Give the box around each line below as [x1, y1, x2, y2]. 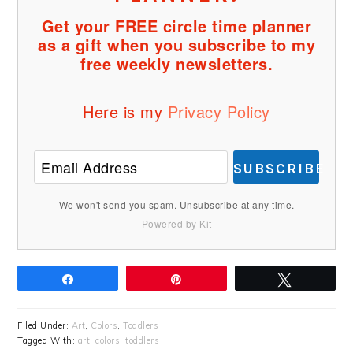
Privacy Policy [167, 99, 270, 123]
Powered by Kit [141, 216, 212, 230]
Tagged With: [17, 334, 78, 346]
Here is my [83, 99, 168, 123]
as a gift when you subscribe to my [38, 32, 315, 56]
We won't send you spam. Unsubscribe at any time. [58, 197, 295, 211]
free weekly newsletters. [80, 51, 273, 75]
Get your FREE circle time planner [41, 13, 312, 37]
